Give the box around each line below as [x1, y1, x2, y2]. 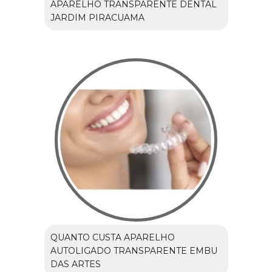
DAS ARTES [50, 258, 101, 270]
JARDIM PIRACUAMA [50, 12, 144, 23]
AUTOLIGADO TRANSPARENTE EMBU [50, 245, 217, 256]
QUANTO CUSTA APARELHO [50, 231, 175, 243]
